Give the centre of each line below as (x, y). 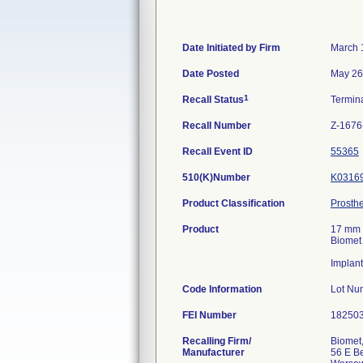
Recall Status (213, 100)
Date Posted (211, 74)
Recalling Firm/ (217, 341)
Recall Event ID (218, 152)
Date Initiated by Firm (231, 48)
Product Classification (233, 203)
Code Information (222, 289)
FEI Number (209, 315)
